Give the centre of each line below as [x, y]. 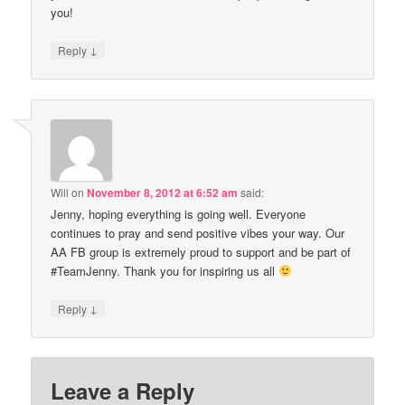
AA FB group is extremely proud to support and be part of [201, 251]
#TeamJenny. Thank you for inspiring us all [165, 270]
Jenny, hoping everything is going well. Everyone [179, 213]
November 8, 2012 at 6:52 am [163, 192]
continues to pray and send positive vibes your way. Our [198, 232]
